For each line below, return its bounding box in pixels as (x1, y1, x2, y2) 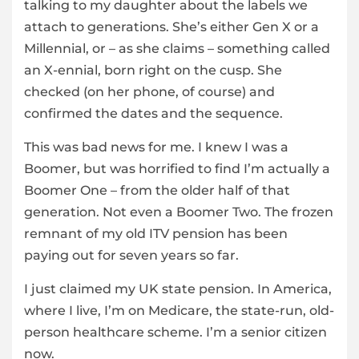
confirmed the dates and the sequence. (24, 106, 283, 122)
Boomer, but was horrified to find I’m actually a (24, 161, 330, 177)
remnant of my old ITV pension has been (24, 226, 288, 242)
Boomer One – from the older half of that (24, 183, 290, 199)
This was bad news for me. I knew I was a (24, 139, 288, 155)
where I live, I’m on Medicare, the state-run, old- (24, 303, 334, 319)
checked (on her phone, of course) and (24, 84, 275, 100)
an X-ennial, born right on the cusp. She (24, 63, 282, 79)
